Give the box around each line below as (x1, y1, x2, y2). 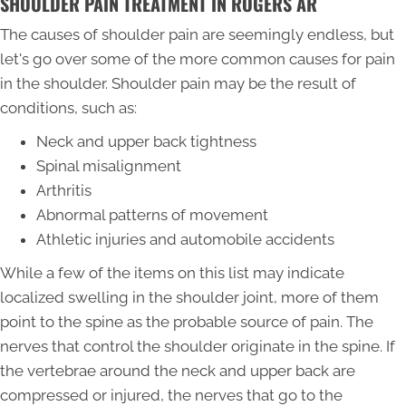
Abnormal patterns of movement (36, 205, 268, 224)
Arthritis (36, 180, 92, 199)
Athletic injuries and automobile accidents (36, 229, 334, 248)
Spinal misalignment (36, 156, 181, 175)
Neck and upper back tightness (36, 131, 256, 150)
